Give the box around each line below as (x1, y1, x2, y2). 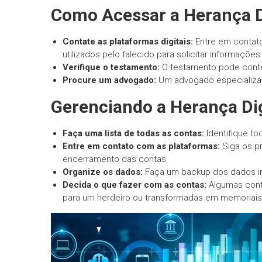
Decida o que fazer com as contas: (63, 180, 206, 190)
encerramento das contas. (63, 154, 168, 164)
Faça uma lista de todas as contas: (63, 128, 204, 139)
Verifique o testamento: (63, 62, 160, 73)
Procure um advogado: (63, 75, 156, 85)
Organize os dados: (63, 167, 143, 177)
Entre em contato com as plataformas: (63, 141, 220, 151)
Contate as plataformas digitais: (63, 36, 193, 47)
